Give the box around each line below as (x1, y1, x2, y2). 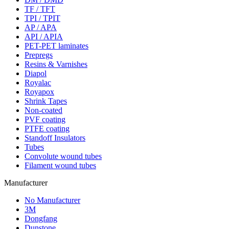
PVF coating (25, 114, 65, 124)
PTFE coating (25, 124, 70, 133)
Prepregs (25, 50, 53, 59)
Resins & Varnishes (25, 59, 87, 68)
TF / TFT (25, 4, 55, 13)
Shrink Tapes (25, 96, 67, 105)
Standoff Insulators (25, 133, 85, 142)
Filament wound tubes (25, 161, 96, 170)
